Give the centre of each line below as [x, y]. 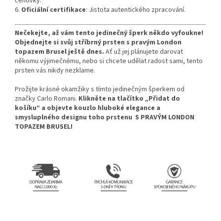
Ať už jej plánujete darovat [144, 52]
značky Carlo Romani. [47, 99]
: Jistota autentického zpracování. [136, 10]
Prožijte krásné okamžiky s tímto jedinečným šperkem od [100, 90]
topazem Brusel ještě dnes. [59, 52]
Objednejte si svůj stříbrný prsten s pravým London [98, 43]
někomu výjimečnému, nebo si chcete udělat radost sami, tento [109, 61]
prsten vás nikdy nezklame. [55, 71]
